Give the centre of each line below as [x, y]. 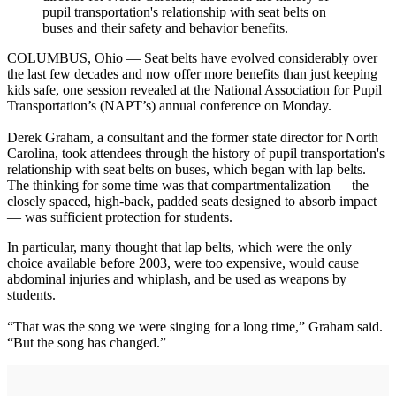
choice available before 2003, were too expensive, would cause [183, 263]
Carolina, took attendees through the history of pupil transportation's [196, 154]
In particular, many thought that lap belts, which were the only [179, 247]
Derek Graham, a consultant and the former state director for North [193, 138]
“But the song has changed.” [87, 343]
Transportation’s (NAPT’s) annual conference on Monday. [169, 106]
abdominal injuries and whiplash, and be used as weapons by [177, 279]
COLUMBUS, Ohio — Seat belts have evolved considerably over [192, 58]
